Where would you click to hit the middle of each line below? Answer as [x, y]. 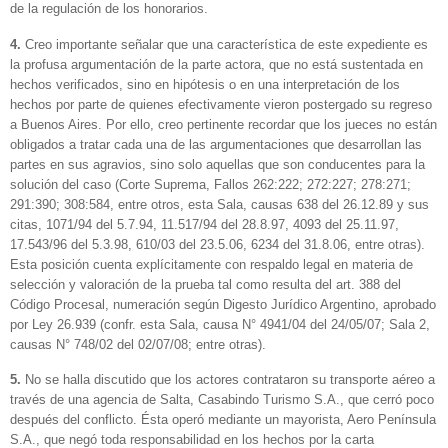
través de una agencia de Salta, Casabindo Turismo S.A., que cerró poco [222, 400]
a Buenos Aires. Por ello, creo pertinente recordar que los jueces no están [223, 124]
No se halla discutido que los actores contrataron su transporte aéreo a [230, 380]
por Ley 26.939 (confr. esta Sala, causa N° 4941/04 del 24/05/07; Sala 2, [220, 324]
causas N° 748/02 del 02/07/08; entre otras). [138, 344]
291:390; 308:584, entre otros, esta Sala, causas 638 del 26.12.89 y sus [219, 204]
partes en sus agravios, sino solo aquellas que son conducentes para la [217, 164]
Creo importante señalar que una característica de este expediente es [226, 44]
